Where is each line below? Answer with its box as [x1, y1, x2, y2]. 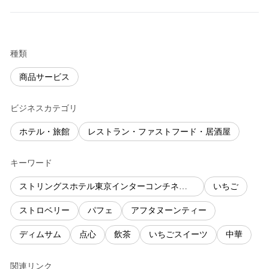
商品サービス [19, 72, 70, 82]
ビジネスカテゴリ [10, 104, 77, 113]
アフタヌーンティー [131, 206, 207, 216]
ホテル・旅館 [19, 127, 70, 136]
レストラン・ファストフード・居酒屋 [88, 127, 231, 136]
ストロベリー [19, 206, 70, 216]
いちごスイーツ [149, 230, 208, 240]
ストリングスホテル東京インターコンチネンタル [179, 181, 187, 191]
